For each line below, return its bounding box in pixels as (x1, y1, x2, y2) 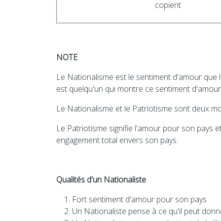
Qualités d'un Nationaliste (56, 174, 146, 185)
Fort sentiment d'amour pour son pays (72, 194, 207, 205)
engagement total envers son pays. (56, 135, 178, 146)
